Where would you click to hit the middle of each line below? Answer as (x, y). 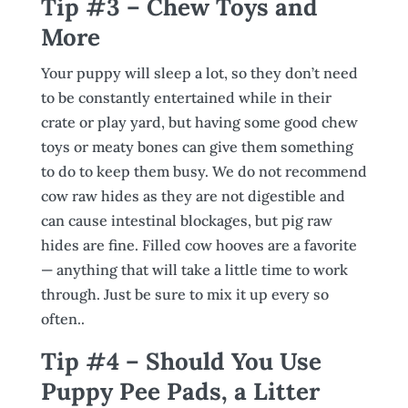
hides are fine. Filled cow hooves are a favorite (199, 245)
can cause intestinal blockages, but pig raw (186, 220)
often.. (62, 319)
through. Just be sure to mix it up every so (184, 294)
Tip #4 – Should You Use (181, 361)
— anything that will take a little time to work (194, 270)
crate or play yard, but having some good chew (199, 122)
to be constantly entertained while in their (186, 97)
